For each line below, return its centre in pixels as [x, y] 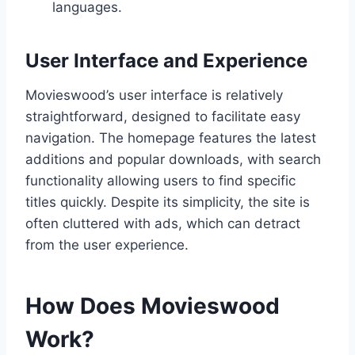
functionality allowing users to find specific [160, 180]
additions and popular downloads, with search [173, 159]
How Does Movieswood [153, 305]
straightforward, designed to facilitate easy [163, 116]
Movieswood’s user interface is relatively [154, 95]
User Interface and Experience [166, 60]
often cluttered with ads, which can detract [163, 223]
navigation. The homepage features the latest [171, 137]
